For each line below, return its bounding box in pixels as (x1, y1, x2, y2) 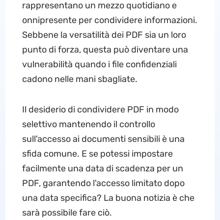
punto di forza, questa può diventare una (22, 44, 188, 55)
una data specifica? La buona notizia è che (22, 192, 194, 203)
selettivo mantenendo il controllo (22, 119, 155, 130)
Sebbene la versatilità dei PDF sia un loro (22, 29, 186, 40)
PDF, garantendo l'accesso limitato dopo (22, 178, 185, 189)
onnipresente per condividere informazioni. (22, 15, 197, 26)
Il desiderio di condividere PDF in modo (22, 104, 179, 115)
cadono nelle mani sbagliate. (22, 74, 137, 84)
